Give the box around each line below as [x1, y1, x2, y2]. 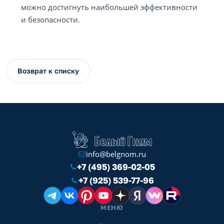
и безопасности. [21, 14, 80, 24]
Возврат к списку [17, 66, 79, 75]
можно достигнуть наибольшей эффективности [21, 2, 197, 12]
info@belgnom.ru [86, 149, 146, 159]
